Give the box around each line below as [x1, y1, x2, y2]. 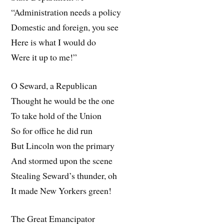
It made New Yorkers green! [11, 184, 112, 196]
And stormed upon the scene [11, 154, 113, 166]
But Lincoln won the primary [11, 139, 115, 151]
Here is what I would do [11, 35, 96, 48]
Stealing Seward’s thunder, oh [11, 169, 117, 181]
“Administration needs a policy [11, 5, 121, 18]
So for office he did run [11, 124, 93, 136]
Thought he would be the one [11, 94, 115, 106]
